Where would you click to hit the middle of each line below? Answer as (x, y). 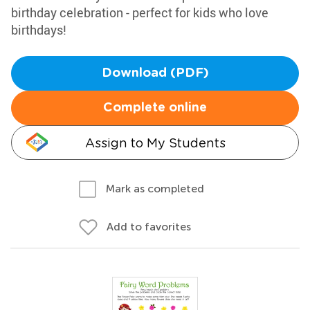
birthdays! (39, 30)
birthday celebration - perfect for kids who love (140, 12)
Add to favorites (149, 227)
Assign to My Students (155, 143)
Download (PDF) (155, 73)
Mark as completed (155, 189)
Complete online (155, 108)
